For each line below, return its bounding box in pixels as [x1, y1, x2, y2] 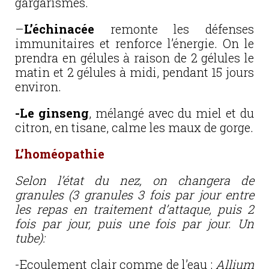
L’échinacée [24, 21, 94, 37]
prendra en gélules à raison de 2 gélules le [15, 50, 254, 65]
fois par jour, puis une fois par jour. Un [15, 216, 254, 231]
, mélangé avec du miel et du [88, 105, 255, 121]
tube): [15, 230, 45, 246]
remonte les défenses [94, 21, 254, 37]
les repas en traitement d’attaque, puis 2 [15, 201, 254, 217]
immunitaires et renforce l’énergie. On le [15, 35, 254, 51]
